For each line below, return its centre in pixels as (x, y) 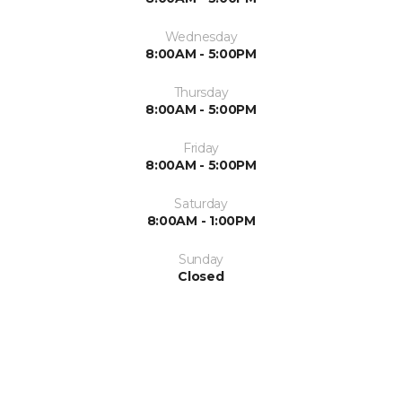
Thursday (201, 92)
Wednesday (201, 36)
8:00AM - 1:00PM (201, 220)
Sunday (201, 259)
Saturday (201, 203)
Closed (201, 276)
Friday (201, 148)
